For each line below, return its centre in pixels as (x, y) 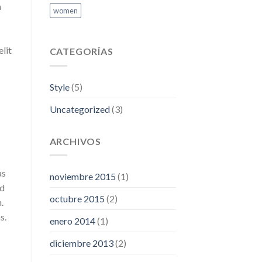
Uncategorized (80, 109)
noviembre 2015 (82, 177)
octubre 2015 (77, 199)
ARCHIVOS (75, 141)
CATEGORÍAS (81, 51)
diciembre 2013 (81, 243)
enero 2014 (72, 221)
